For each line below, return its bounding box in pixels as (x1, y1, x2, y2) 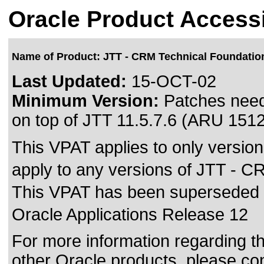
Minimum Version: (12, 91, 159, 110)
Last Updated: (12, 72, 127, 91)
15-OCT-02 (127, 72, 216, 91)
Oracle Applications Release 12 (12, 205, 248, 224)
